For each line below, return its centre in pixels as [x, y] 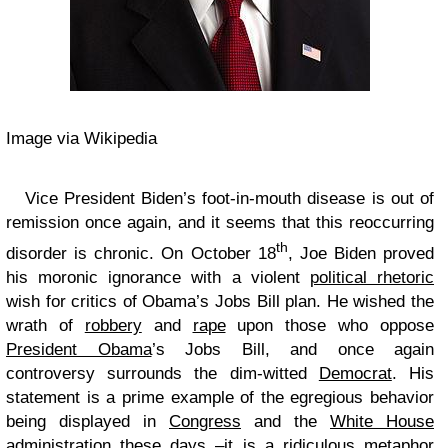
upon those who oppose [329, 325]
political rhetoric [372, 277]
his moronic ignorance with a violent [158, 277]
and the [285, 421]
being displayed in [87, 421]
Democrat [355, 373]
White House [382, 421]
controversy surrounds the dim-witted [162, 373]
